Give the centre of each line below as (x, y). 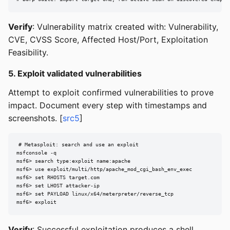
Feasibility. (28, 52)
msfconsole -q (36, 153)
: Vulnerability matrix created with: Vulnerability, (125, 26)
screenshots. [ (35, 118)
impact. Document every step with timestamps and (108, 105)
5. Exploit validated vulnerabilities (75, 73)
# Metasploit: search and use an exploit (78, 145)
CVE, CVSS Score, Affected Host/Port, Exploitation (108, 39)
